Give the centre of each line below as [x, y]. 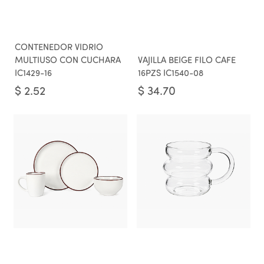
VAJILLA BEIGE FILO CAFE [187, 61]
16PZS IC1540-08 [171, 74]
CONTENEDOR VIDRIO [59, 48]
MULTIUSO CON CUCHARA [68, 61]
